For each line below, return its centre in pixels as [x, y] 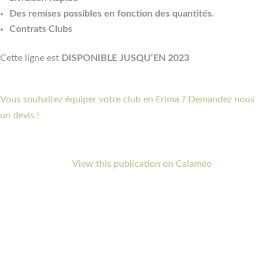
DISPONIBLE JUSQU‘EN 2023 [125, 58]
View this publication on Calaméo [142, 164]
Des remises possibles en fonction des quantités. [113, 13]
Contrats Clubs [41, 29]
